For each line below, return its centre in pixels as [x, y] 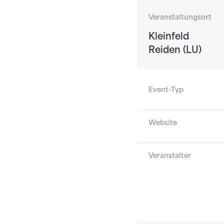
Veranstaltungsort [180, 17]
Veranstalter [169, 155]
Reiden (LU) [175, 50]
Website [162, 122]
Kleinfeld [168, 36]
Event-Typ [166, 90]
